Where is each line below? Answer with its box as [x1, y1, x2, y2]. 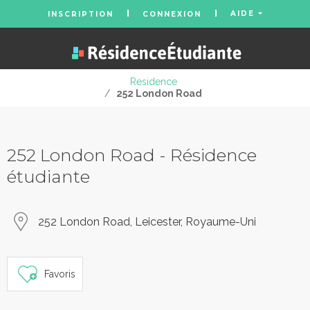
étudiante [7, 166, 90, 187]
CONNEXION [142, 9, 201, 19]
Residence [129, 76, 177, 87]
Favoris [44, 268, 75, 280]
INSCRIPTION [47, 9, 113, 19]
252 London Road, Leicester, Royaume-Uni [38, 215, 256, 228]
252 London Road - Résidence [7, 145, 257, 165]
